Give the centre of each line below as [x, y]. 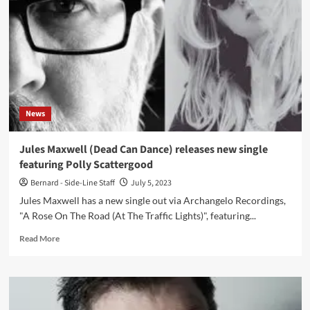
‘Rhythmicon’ [83, 49]
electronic [77, 23]
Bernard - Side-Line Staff [72, 183]
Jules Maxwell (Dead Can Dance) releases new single [143, 149]
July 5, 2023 [151, 183]
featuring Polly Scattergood [86, 165]
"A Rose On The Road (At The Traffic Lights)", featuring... [137, 216]
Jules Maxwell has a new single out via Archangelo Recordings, [152, 200]
